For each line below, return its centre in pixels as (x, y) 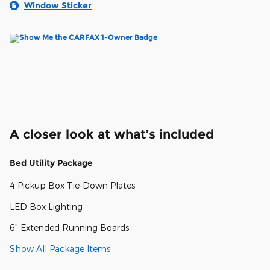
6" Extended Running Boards (69, 227)
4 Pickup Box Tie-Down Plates (72, 185)
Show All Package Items (60, 248)
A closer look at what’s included (112, 134)
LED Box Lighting (46, 206)
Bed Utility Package (51, 162)
